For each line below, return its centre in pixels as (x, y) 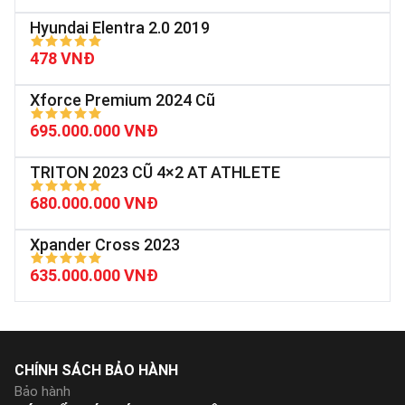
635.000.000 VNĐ (94, 276)
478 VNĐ (62, 59)
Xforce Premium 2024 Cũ (122, 100)
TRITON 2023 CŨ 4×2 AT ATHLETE (155, 173)
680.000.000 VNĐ (94, 203)
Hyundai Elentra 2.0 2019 (120, 28)
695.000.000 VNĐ (94, 131)
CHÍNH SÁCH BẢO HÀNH (96, 371)
